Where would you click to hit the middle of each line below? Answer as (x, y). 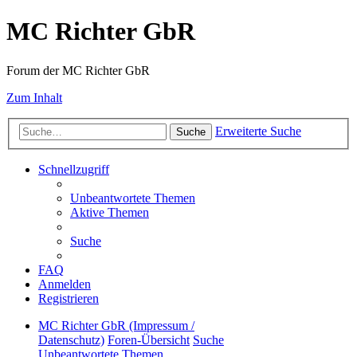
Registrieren (69, 299)
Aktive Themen (110, 213)
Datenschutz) (71, 340)
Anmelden (65, 284)
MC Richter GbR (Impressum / (116, 326)
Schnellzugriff (74, 170)
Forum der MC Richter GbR (78, 70)
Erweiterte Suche (258, 131)
